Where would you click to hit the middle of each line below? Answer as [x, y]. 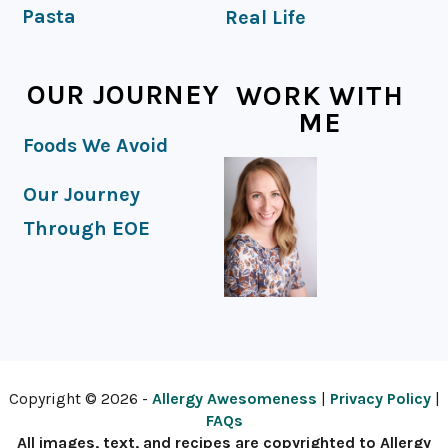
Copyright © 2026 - [80, 398]
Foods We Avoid [96, 145]
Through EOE [87, 228]
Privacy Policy [380, 398]
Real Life [265, 17]
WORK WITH [319, 95]
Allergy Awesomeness [234, 398]
